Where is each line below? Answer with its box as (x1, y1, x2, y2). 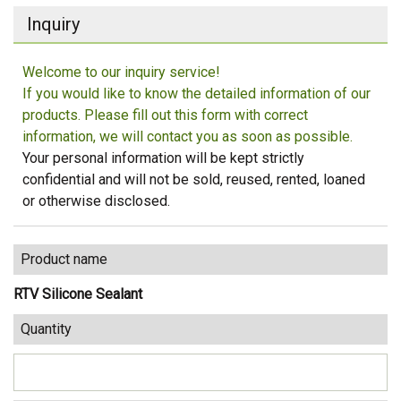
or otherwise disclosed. (22, 192, 170, 209)
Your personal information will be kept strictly (22, 149, 304, 166)
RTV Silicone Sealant (13, 285, 142, 303)
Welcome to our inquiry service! (22, 63, 220, 81)
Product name (21, 250, 107, 268)
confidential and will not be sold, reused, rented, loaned (22, 170, 365, 188)
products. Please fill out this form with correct (22, 106, 308, 124)
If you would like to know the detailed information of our (22, 84, 371, 102)
